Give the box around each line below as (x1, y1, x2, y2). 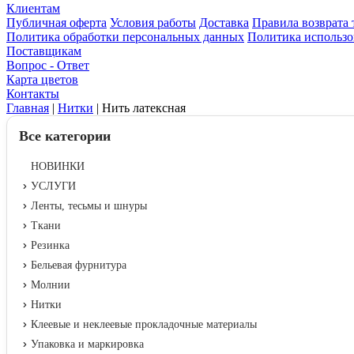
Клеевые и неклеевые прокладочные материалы (31, 318, 257, 330)
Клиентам (6, 2, 60, 15)
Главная (6, 101, 49, 115)
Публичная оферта (6, 16, 107, 29)
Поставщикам (6, 44, 81, 58)
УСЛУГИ (31, 180, 76, 192)
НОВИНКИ (31, 160, 85, 172)
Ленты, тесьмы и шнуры (31, 200, 147, 212)
